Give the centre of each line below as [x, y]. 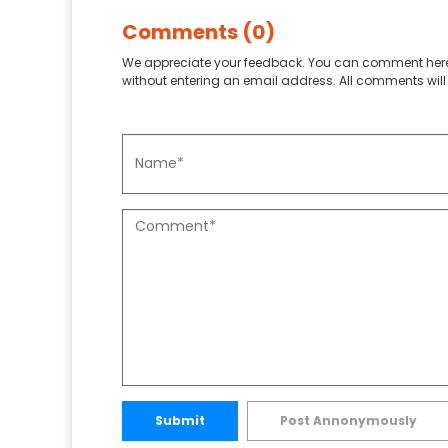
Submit [180, 420]
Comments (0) [198, 31]
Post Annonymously [348, 420]
